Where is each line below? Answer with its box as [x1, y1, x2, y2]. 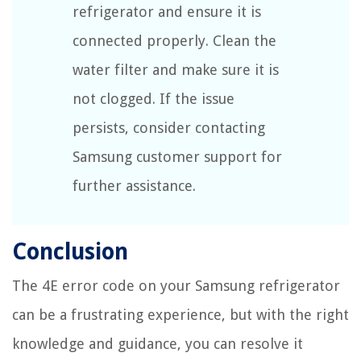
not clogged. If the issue [73, 89, 234, 107]
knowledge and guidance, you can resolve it [12, 334, 303, 352]
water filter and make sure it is [73, 60, 279, 78]
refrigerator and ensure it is [73, 2, 261, 20]
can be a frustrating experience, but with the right [12, 305, 349, 323]
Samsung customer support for [73, 147, 282, 165]
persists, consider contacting [73, 118, 265, 136]
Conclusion [12, 238, 128, 265]
